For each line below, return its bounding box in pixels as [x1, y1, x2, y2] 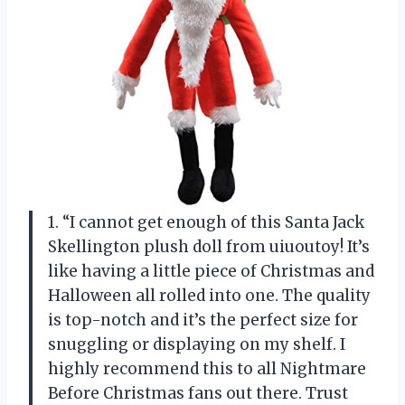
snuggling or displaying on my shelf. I [48, 334, 345, 354]
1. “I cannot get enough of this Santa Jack [48, 212, 364, 232]
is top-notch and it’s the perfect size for [48, 309, 358, 330]
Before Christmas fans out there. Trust [48, 382, 348, 403]
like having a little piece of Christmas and [48, 260, 374, 281]
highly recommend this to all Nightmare [48, 358, 366, 379]
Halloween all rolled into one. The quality [48, 285, 371, 306]
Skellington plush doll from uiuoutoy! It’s [48, 236, 370, 257]
